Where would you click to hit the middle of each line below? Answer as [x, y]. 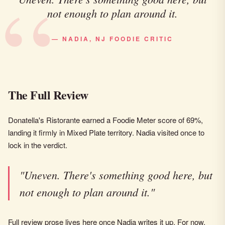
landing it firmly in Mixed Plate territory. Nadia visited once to [106, 132]
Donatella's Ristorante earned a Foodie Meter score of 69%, [105, 120]
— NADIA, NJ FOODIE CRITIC [113, 39]
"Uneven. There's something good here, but [116, 175]
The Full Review [48, 95]
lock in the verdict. [38, 145]
